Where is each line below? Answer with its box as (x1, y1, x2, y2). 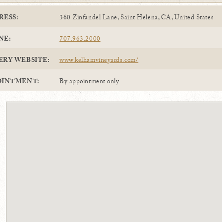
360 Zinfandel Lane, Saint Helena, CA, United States (59, 13, 214, 24)
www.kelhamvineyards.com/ (59, 55, 139, 66)
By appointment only (59, 77, 119, 88)
